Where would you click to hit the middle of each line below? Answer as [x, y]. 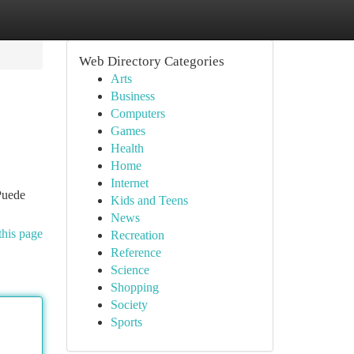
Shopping [134, 287]
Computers [137, 113]
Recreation [137, 235]
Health [127, 148]
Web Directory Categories [151, 61]
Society [129, 305]
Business [132, 96]
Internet [129, 183]
